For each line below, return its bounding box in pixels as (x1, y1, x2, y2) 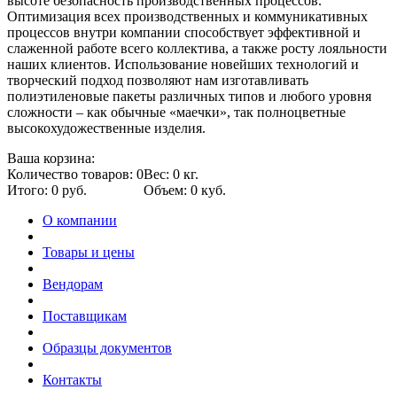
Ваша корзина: (7, 150, 95, 166)
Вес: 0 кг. (144, 166, 198, 182)
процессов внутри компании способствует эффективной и (7, 24, 361, 40)
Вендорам (43, 276, 103, 292)
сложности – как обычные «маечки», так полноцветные (7, 104, 346, 120)
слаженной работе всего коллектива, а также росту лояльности (7, 40, 387, 56)
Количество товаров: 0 (7, 166, 144, 182)
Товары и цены (43, 244, 135, 260)
